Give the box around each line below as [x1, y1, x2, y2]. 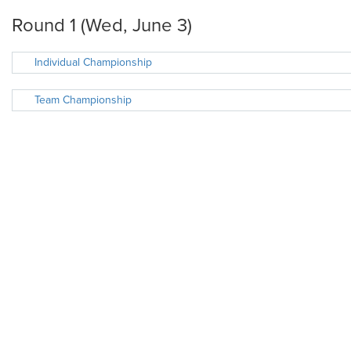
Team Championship [34, 93, 132, 107]
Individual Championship [34, 56, 152, 69]
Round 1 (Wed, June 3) [12, 14, 192, 37]
